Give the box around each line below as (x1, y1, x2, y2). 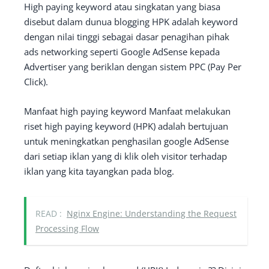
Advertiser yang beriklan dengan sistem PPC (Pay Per (24, 61, 241, 73)
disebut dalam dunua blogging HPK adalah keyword (24, 16, 238, 28)
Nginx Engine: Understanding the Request (67, 208, 237, 219)
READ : (35, 208, 62, 219)
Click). (24, 76, 48, 88)
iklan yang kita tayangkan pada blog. (24, 165, 174, 177)
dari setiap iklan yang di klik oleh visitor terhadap (24, 150, 227, 162)
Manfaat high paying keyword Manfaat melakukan (24, 105, 231, 117)
